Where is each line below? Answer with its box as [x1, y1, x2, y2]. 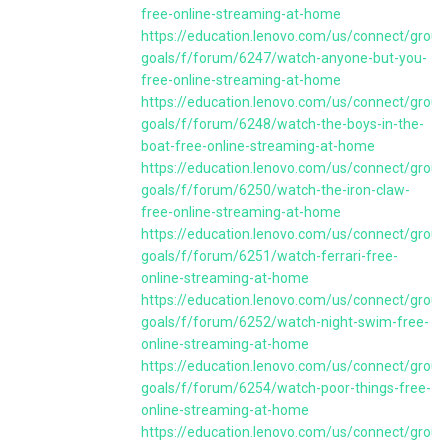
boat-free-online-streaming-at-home [141, 138, 375, 154]
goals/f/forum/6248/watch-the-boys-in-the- [141, 116, 424, 132]
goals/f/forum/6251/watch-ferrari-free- [141, 248, 398, 264]
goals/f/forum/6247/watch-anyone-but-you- [141, 50, 427, 66]
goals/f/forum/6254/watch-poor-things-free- [141, 380, 431, 396]
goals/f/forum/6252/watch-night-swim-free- [141, 314, 429, 330]
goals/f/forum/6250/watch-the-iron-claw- [141, 182, 410, 198]
